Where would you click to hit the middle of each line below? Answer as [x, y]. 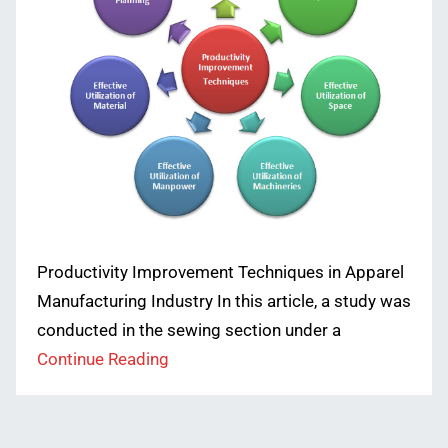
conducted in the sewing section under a [188, 330]
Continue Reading [102, 359]
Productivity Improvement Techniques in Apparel [220, 272]
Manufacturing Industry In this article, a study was [223, 301]
